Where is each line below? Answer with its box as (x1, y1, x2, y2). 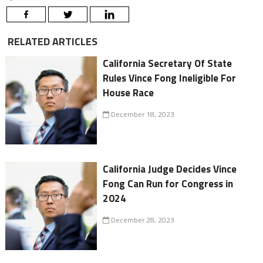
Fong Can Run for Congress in (103, 176, 234, 192)
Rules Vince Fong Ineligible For (103, 70, 237, 86)
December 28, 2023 (109, 214, 175, 226)
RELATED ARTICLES (5, 33, 97, 50)
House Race (103, 85, 154, 101)
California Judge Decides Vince (103, 161, 237, 177)
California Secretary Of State (103, 56, 232, 72)
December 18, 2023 (109, 109, 175, 120)
